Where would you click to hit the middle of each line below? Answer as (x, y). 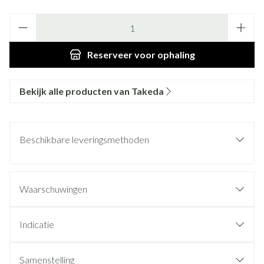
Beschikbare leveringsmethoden (84, 139)
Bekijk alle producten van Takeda (92, 91)
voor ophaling (164, 55)
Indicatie (37, 224)
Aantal (22, 19)
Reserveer (110, 55)
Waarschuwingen (53, 189)
